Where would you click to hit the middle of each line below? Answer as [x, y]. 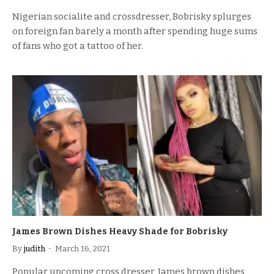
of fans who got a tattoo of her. [78, 46]
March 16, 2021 [83, 248]
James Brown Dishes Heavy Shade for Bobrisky [120, 231]
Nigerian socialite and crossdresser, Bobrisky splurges [132, 17]
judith [35, 248]
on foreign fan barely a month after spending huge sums [135, 31]
